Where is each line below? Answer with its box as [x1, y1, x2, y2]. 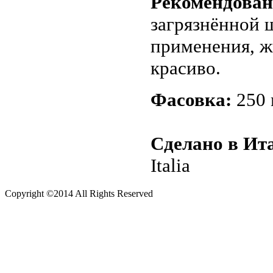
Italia [151, 154, 190, 176]
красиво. [151, 57, 221, 79]
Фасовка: [151, 88, 236, 110]
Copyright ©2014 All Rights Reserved [5, 188, 153, 199]
